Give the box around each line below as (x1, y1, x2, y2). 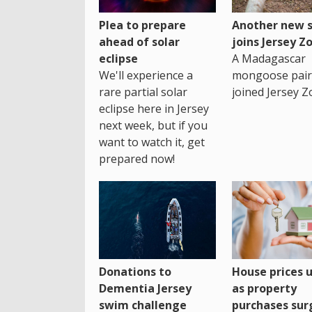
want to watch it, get (99, 134, 205, 150)
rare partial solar (99, 84, 187, 100)
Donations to (99, 264, 171, 280)
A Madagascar (231, 50, 306, 66)
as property (231, 281, 297, 296)
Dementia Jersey (99, 281, 192, 297)
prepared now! (99, 150, 175, 166)
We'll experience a (99, 67, 193, 83)
